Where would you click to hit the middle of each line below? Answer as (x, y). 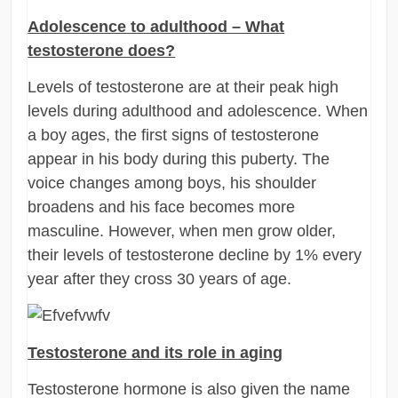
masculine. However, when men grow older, (182, 231)
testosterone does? (102, 50)
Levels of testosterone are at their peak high (183, 87)
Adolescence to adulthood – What (156, 26)
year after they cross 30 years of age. (160, 279)
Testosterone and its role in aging (155, 352)
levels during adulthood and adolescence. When (198, 111)
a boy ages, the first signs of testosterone (174, 135)
